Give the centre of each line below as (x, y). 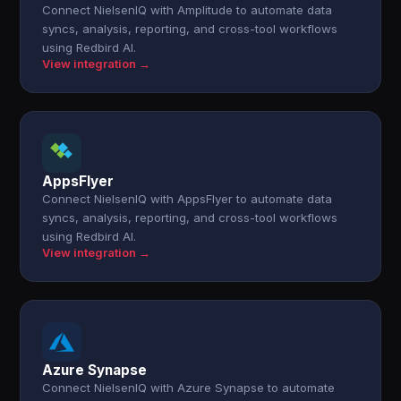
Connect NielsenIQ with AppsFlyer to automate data (188, 199)
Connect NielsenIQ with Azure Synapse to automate (189, 388)
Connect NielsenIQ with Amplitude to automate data (188, 10)
